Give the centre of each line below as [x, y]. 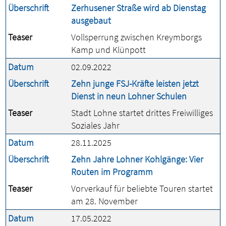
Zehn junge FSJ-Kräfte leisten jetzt [135, 83]
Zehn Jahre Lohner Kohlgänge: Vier [137, 159]
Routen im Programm [112, 172]
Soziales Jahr [95, 125]
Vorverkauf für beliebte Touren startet [142, 188]
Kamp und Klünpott [108, 50]
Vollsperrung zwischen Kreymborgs [136, 37]
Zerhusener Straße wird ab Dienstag [138, 8]
